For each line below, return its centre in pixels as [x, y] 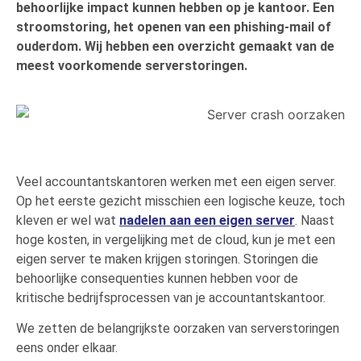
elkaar [99, 348]
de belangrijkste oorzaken [152, 329]
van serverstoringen [284, 329]
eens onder [49, 348]
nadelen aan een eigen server [207, 221]
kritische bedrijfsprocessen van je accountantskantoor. [172, 298]
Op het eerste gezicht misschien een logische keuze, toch [180, 201]
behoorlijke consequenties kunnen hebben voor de [157, 279]
